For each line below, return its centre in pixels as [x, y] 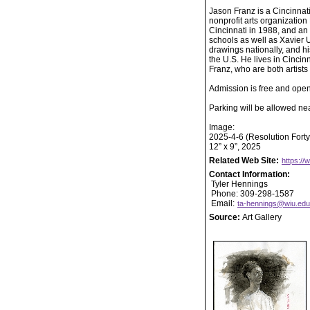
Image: [222, 127]
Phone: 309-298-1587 [252, 194]
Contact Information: [249, 174]
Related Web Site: [245, 161]
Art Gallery [262, 217]
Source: [226, 217]
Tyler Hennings [238, 184]
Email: [223, 203]
